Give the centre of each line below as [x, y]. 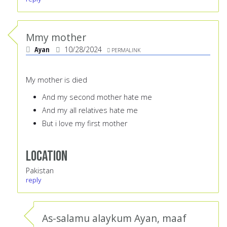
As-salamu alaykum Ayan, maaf [114, 218]
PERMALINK [126, 50]
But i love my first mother [86, 124]
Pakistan [40, 171]
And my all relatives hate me [90, 110]
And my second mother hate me [97, 97]
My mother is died [58, 80]
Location [47, 157]
